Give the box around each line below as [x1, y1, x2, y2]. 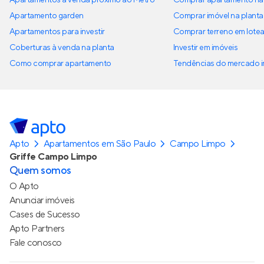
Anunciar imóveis [9, 194, 75, 206]
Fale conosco [9, 236, 62, 249]
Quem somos [9, 163, 71, 177]
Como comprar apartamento [9, 58, 111, 69]
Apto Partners [9, 222, 65, 235]
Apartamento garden [9, 10, 84, 21]
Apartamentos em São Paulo [44, 137, 156, 150]
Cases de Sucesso [9, 208, 80, 220]
